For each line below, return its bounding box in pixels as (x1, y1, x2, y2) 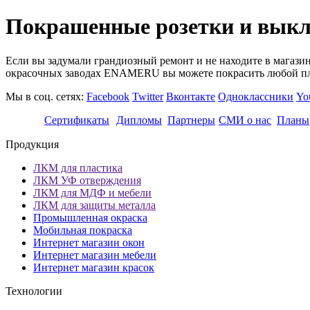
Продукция (6, 138, 59, 150)
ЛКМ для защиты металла (33, 199, 156, 211)
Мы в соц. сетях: (6, 90, 86, 102)
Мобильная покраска (33, 224, 132, 236)
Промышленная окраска (33, 211, 147, 224)
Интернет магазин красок (33, 261, 154, 273)
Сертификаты (44, 113, 109, 126)
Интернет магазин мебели (33, 248, 156, 261)
